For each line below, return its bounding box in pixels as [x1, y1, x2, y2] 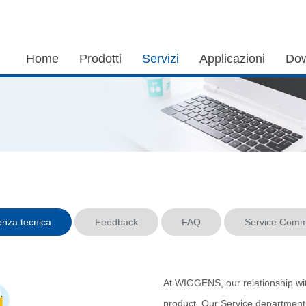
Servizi [142, 52, 179, 66]
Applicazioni [199, 52, 265, 66]
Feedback [95, 217, 138, 227]
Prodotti [79, 52, 122, 66]
